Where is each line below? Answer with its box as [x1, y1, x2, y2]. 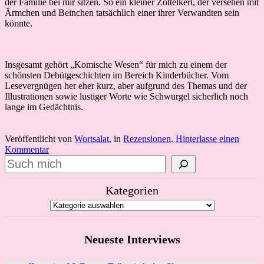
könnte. [5, 18, 32, 28]
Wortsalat [74, 133, 109, 144]
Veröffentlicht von [5, 133, 74, 144]
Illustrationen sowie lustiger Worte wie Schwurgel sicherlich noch [5, 91, 248, 101]
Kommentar [5, 144, 49, 154]
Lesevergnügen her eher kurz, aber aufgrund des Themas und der [5, 80, 247, 91]
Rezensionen [123, 133, 171, 144]
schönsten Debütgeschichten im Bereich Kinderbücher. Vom [5, 70, 229, 80]
